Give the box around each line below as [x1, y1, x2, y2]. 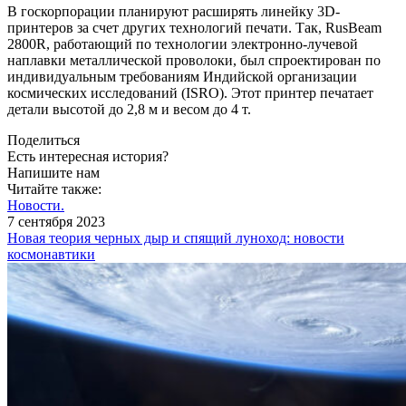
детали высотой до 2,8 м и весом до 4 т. [7, 101, 251, 118]
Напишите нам [7, 165, 100, 181]
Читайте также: [7, 181, 101, 198]
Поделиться [7, 132, 80, 149]
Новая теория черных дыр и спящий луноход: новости [7, 230, 344, 246]
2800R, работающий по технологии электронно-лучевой [7, 36, 358, 53]
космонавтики [7, 246, 95, 263]
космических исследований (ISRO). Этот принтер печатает [7, 85, 373, 101]
